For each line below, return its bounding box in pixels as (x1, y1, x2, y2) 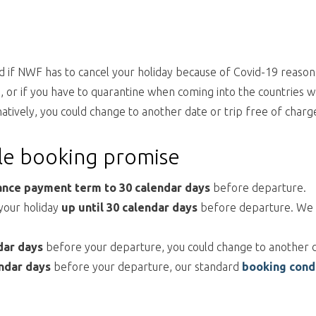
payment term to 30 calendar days (24, 181, 210, 194)
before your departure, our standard (51, 260, 242, 273)
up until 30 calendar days (61, 201, 197, 214)
